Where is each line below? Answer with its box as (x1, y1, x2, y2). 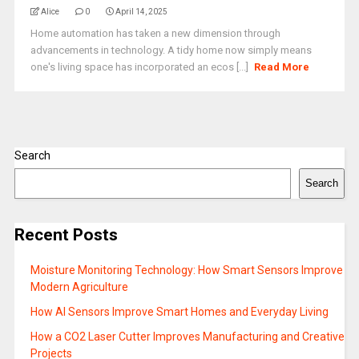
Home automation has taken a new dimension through (30, 27, 280, 40)
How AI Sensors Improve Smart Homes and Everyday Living (30, 305, 329, 318)
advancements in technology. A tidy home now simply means (30, 44, 312, 57)
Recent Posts (14, 225, 118, 245)
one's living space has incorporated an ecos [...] (30, 61, 251, 74)
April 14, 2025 (115, 7, 167, 17)
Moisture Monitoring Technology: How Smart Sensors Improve (30, 263, 343, 276)
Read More (254, 61, 310, 74)
